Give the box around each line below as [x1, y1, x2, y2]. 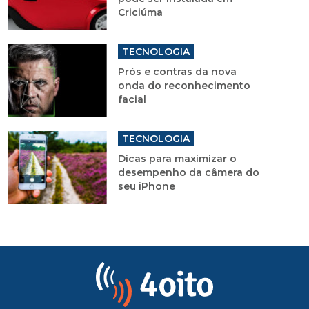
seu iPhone [117, 179, 175, 192]
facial [117, 92, 146, 106]
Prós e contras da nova [117, 65, 237, 78]
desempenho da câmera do [117, 166, 259, 179]
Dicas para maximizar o [117, 152, 237, 165]
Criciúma [117, 6, 163, 19]
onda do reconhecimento [117, 79, 250, 92]
